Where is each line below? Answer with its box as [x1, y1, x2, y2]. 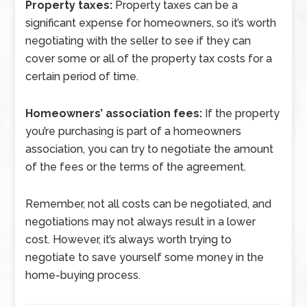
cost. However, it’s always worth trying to [25, 233, 232, 246]
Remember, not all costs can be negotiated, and [25, 197, 272, 210]
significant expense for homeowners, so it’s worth [25, 16, 277, 29]
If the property [202, 107, 280, 120]
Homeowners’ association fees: [25, 107, 203, 120]
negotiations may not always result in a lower [25, 215, 256, 228]
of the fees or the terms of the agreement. [25, 160, 247, 173]
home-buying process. [25, 269, 141, 282]
